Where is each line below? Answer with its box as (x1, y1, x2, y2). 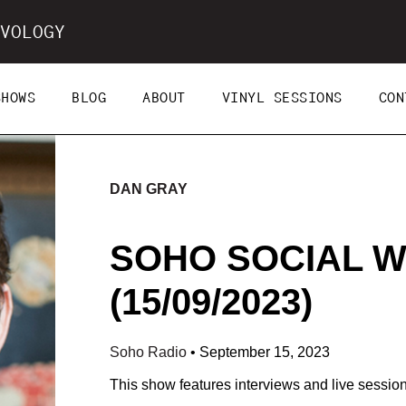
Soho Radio (109, 344, 190, 360)
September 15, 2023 (198, 344, 330, 360)
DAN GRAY (109, 181, 188, 197)
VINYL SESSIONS (221, 92, 343, 106)
